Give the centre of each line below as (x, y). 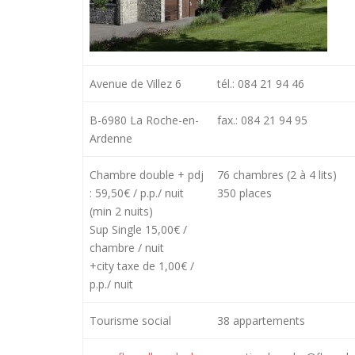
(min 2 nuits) (122, 211)
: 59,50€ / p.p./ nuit (137, 193)
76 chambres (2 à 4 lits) (277, 174)
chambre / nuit (127, 247)
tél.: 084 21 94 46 (261, 83)
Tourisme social (131, 320)
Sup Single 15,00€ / (139, 229)
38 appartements (261, 320)
